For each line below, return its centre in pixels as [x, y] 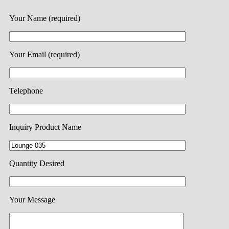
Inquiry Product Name [45, 127]
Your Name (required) [45, 18]
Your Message [32, 199]
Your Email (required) [44, 54]
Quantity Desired [37, 163]
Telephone [26, 90]
